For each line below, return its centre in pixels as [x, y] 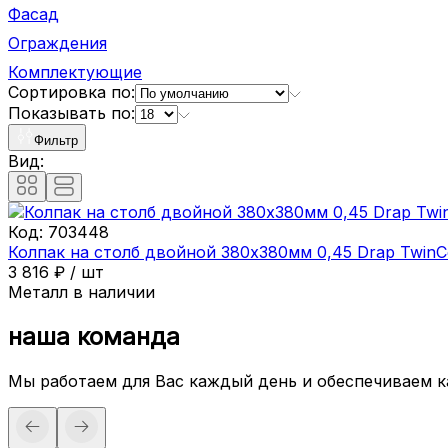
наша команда [94, 336]
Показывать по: [71, 112]
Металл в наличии [81, 291]
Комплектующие [75, 71]
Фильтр [56, 140]
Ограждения [57, 42]
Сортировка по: [71, 91]
